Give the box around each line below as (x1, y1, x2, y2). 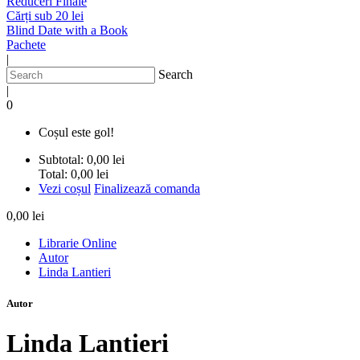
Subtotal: (39, 153, 84, 167)
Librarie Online (39, 236, 117, 251)
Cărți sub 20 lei (6, 9, 84, 23)
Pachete (6, 38, 46, 52)
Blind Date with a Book (6, 23, 128, 38)
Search (158, 67, 193, 82)
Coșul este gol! (39, 125, 114, 140)
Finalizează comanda (94, 182, 200, 196)
